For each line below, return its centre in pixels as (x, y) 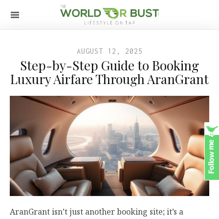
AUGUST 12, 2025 (109, 51)
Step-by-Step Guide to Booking (109, 65)
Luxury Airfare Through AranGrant (109, 79)
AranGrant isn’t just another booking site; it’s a (97, 211)
